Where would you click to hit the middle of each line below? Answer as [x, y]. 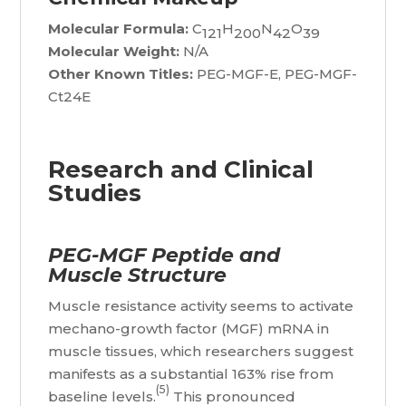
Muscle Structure [138, 275]
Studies [95, 193]
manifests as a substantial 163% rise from [191, 374]
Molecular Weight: [116, 52]
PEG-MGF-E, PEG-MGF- [275, 74]
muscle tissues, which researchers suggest [201, 352]
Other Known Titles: [121, 74]
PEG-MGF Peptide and [164, 256]
